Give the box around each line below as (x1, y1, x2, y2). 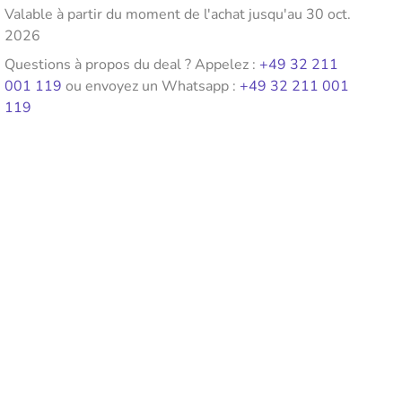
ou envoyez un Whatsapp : (62, 76, 240, 96)
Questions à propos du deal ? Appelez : (4, 55, 260, 74)
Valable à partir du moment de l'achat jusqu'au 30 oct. (4, 4, 352, 24)
